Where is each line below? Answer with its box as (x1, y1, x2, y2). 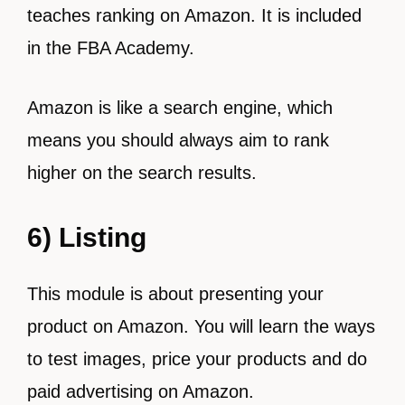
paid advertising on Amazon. (27, 381, 254, 401)
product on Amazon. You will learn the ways (27, 316, 375, 336)
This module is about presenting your (27, 284, 324, 304)
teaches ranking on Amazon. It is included (27, 5, 362, 25)
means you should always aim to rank (27, 130, 329, 150)
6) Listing (27, 222, 154, 252)
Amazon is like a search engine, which (27, 98, 333, 118)
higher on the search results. (27, 163, 257, 183)
